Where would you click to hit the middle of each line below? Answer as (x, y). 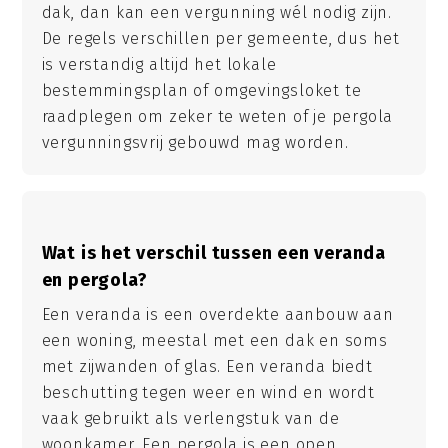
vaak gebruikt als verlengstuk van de (190, 418)
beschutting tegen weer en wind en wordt (208, 392)
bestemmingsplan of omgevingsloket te (201, 91)
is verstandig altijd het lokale (159, 65)
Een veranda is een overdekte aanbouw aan (217, 314)
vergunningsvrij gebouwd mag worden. (195, 143)
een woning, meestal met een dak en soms (214, 340)
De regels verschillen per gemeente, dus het (220, 39)
